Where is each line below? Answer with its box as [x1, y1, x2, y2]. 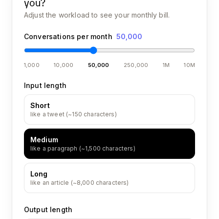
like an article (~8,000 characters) [30, 179, 129, 186]
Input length [24, 81, 66, 89]
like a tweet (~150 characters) [30, 110, 117, 118]
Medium [30, 135, 58, 144]
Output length [24, 205, 73, 214]
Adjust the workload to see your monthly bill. [24, 11, 170, 19]
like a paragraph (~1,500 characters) [30, 145, 135, 152]
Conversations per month [24, 32, 112, 41]
